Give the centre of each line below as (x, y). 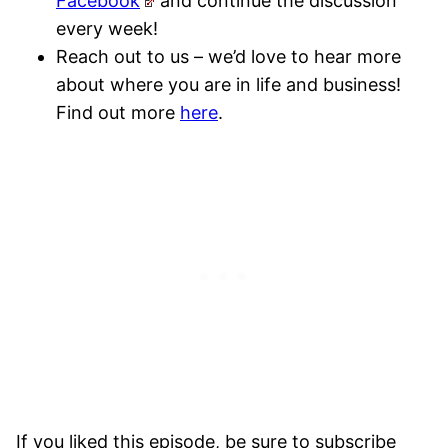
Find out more (118, 112)
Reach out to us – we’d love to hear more (228, 56)
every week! (107, 28)
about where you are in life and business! (228, 84)
